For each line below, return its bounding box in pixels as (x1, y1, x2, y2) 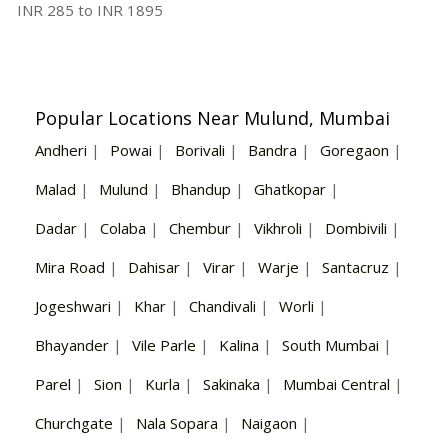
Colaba (100, 218, 146, 239)
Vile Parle (132, 335, 196, 356)
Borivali (175, 140, 225, 161)
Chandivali (189, 296, 256, 317)
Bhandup (171, 179, 231, 200)
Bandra (248, 140, 297, 161)
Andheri (35, 140, 87, 161)
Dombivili (325, 218, 387, 239)
